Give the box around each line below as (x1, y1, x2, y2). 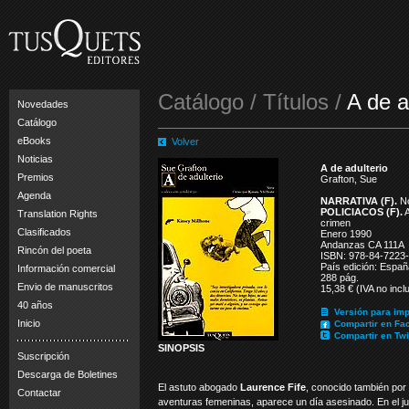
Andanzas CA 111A (320, 239, 404, 250)
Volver (172, 136, 199, 147)
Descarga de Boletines (17, 369, 118, 380)
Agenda (17, 190, 51, 201)
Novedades (17, 99, 68, 110)
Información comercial (17, 263, 115, 274)
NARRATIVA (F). (320, 195, 397, 206)
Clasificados (17, 226, 71, 237)
